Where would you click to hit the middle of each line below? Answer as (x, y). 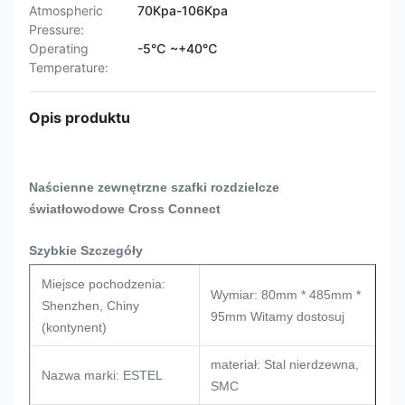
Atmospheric (66, 10)
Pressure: (57, 29)
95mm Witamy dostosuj (278, 316)
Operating (59, 48)
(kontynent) (74, 327)
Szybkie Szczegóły (86, 250)
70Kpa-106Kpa (183, 10)
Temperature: (69, 67)
